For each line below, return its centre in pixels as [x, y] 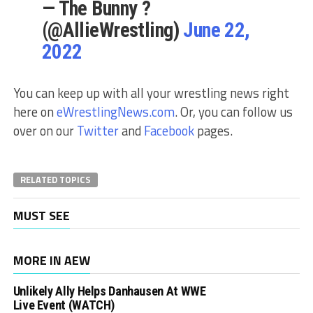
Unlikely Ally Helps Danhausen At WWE [109, 291]
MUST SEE [41, 216]
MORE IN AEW [51, 261]
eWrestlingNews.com [115, 112]
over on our [45, 131]
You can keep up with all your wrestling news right [151, 93]
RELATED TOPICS [55, 180]
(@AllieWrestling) [112, 30]
